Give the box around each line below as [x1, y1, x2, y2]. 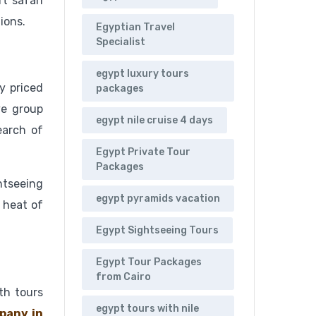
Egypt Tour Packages [96, 256, 202, 269]
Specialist [96, 36, 145, 49]
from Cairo [96, 271, 151, 284]
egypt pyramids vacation [96, 193, 220, 205]
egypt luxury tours [96, 68, 189, 80]
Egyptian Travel [96, 21, 175, 34]
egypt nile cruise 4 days [96, 114, 213, 127]
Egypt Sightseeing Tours [96, 224, 219, 237]
